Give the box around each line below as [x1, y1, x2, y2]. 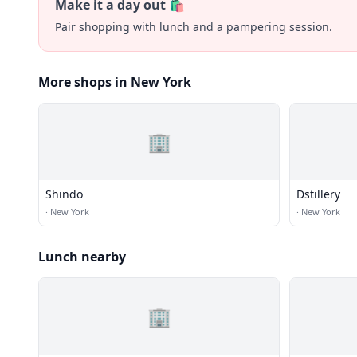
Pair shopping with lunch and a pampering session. [55, 19, 332, 34]
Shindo [45, 186, 83, 202]
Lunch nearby [38, 248, 126, 265]
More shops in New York [38, 73, 191, 91]
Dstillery [296, 186, 340, 202]
